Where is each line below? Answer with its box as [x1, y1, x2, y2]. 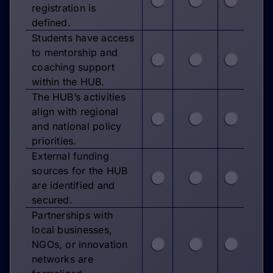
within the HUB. [32, 75, 105, 88]
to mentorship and [32, 46, 118, 58]
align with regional [32, 105, 119, 118]
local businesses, [32, 223, 113, 236]
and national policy [32, 119, 122, 132]
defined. [32, 16, 71, 29]
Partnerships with [32, 208, 113, 221]
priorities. [32, 134, 77, 147]
